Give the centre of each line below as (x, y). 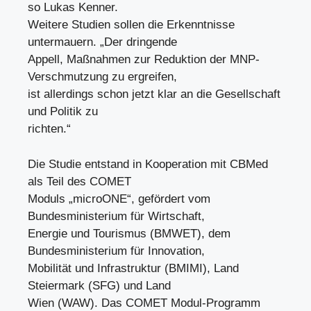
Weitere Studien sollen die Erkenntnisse (131, 25)
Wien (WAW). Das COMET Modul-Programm (144, 303)
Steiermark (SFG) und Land (99, 285)
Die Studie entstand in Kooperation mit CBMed (148, 164)
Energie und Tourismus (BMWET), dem (129, 233)
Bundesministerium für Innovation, (116, 251)
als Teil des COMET (79, 181)
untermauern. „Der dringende (102, 42)
